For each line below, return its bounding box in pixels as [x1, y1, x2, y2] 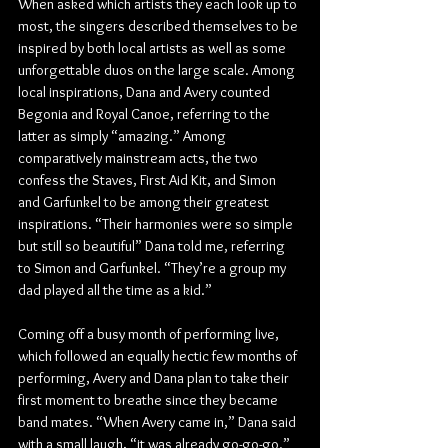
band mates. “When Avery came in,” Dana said [18, 413, 299, 431]
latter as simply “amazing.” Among [18, 127, 229, 145]
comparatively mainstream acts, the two [18, 149, 261, 167]
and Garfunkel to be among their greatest [18, 193, 272, 211]
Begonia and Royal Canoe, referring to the [18, 105, 273, 123]
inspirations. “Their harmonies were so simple [18, 215, 296, 233]
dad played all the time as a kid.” [18, 281, 212, 299]
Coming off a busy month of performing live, [18, 325, 282, 343]
